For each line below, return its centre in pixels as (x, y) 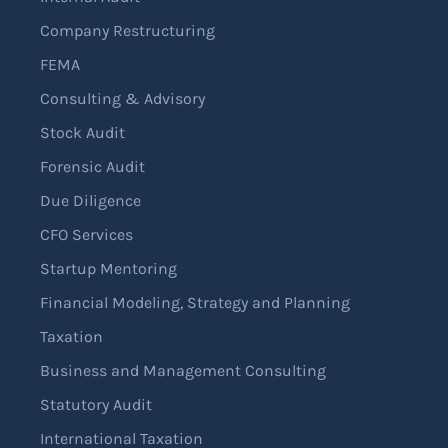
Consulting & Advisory (122, 99)
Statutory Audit (96, 405)
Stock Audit (82, 133)
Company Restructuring (127, 31)
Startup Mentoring (108, 269)
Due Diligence (90, 201)
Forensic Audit (92, 167)
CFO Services (86, 235)
